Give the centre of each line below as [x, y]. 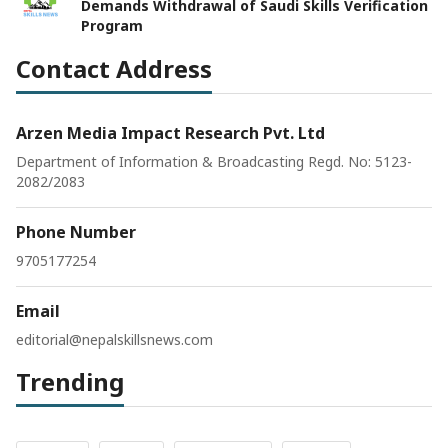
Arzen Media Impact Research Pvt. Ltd [170, 132]
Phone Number [76, 231]
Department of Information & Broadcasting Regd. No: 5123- [214, 161]
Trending [70, 381]
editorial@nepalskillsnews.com [114, 339]
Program [112, 25]
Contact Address [114, 68]
